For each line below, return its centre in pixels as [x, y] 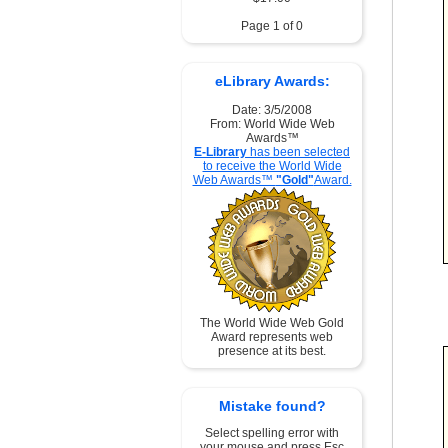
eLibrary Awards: [272, 81]
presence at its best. [272, 351]
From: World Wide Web [272, 124]
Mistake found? [272, 406]
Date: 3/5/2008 [272, 110]
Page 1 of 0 [272, 26]
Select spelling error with [272, 433]
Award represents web [272, 337]
